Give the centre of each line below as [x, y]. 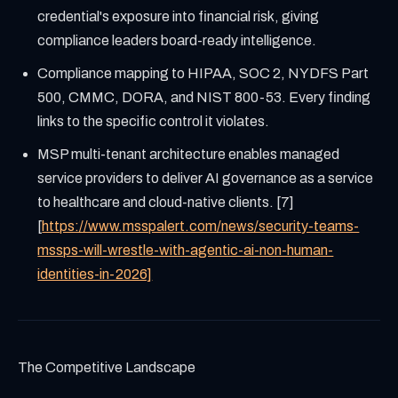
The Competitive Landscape [107, 368]
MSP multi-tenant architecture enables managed [189, 154]
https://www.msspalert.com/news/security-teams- [201, 226]
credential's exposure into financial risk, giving [179, 17]
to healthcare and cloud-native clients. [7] [166, 202]
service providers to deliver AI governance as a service [206, 178]
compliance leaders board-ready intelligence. [177, 41]
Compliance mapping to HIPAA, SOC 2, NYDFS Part [203, 74]
